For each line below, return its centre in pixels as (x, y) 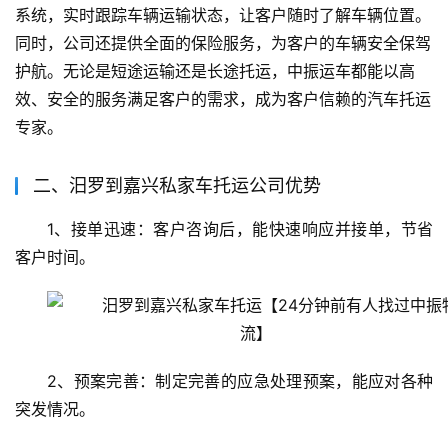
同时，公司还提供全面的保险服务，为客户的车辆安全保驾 (223, 43)
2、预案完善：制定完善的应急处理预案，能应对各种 (240, 381)
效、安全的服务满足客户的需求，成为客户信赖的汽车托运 (223, 99)
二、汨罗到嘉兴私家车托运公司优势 (177, 186)
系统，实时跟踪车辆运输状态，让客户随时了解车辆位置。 (223, 15)
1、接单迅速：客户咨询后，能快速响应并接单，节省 (240, 229)
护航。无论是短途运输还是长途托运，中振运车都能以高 (215, 71)
